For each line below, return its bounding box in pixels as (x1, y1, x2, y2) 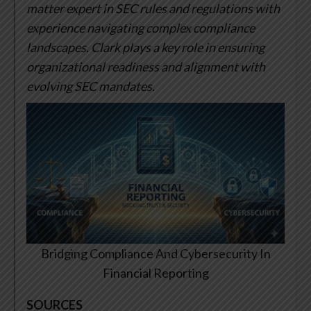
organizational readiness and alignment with (26, 59, 265, 75)
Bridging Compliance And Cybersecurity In (40, 246, 271, 262)
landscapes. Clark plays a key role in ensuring (26, 40, 264, 56)
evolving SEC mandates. (26, 78, 155, 94)
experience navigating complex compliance (26, 20, 255, 36)
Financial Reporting (102, 265, 209, 281)
